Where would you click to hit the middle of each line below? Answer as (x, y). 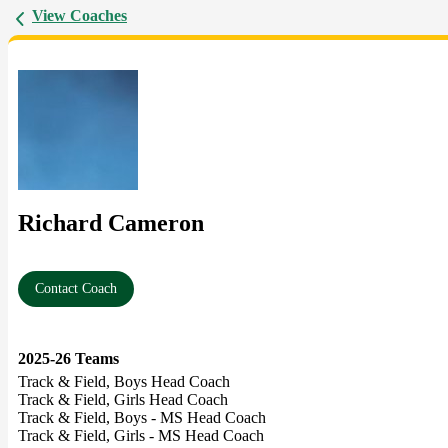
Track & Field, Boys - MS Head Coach (142, 418)
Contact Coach (76, 289)
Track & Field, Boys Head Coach (124, 382)
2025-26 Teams (68, 359)
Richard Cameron (111, 223)
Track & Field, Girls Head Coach (123, 400)
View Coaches (79, 16)
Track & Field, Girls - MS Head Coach (141, 436)
